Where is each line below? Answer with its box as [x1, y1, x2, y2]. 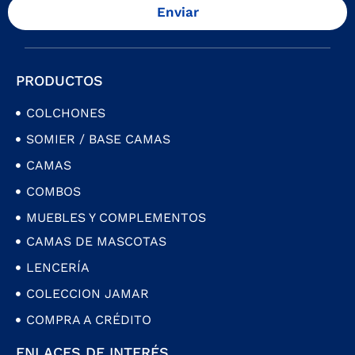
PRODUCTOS [16, 72, 103, 90]
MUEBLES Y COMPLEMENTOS [25, 210, 206, 226]
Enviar [156, 4, 199, 21]
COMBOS [25, 184, 81, 200]
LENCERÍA [25, 260, 90, 276]
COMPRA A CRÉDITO [25, 312, 151, 328]
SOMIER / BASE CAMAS [25, 132, 170, 147]
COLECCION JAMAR [25, 286, 149, 302]
